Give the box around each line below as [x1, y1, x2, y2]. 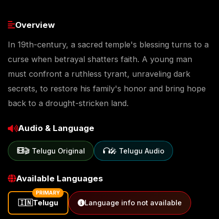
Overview [15, 20, 55, 30]
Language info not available [84, 198, 182, 207]
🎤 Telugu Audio [109, 146, 164, 155]
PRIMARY [36, 189, 61, 196]
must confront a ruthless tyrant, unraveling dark [8, 69, 190, 79]
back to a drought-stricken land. [8, 98, 129, 109]
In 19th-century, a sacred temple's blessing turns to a [8, 40, 209, 50]
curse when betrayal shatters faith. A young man [8, 54, 192, 65]
